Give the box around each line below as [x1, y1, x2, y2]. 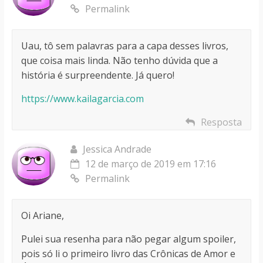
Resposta [201, 115, 242, 129]
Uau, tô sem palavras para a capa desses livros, [21, 39, 228, 52]
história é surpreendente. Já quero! [21, 68, 174, 82]
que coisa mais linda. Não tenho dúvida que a [21, 53, 218, 67]
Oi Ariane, [21, 208, 64, 222]
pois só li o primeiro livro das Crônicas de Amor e [21, 247, 235, 260]
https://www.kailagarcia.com [21, 92, 144, 105]
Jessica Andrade [82, 142, 151, 156]
